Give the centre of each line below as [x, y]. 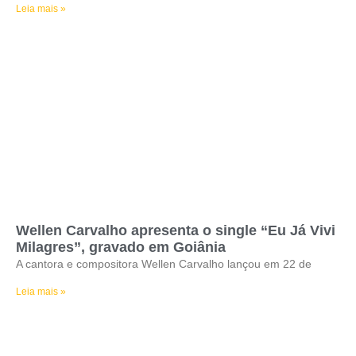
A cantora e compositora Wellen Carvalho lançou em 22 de [164, 264]
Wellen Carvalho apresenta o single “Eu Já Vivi [176, 230]
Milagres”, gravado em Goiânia [121, 247]
